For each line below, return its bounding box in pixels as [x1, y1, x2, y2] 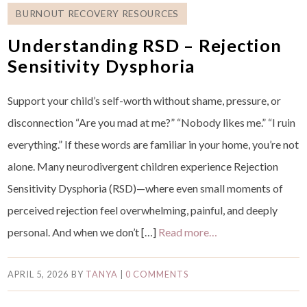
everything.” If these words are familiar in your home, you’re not [8, 138, 299, 151]
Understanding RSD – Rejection [8, 35, 282, 56]
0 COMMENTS [125, 269, 189, 280]
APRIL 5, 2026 [8, 269, 69, 280]
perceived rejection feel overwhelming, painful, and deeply [8, 204, 278, 217]
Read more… [158, 225, 218, 239]
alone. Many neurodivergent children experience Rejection [8, 160, 279, 173]
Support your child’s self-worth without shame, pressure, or [8, 94, 282, 108]
